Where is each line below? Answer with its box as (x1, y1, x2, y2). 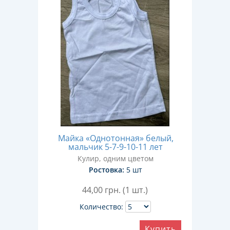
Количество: (79, 202, 123, 212)
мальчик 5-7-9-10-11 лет (68, 141, 163, 152)
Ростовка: (89, 165, 124, 175)
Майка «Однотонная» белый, (57, 132, 174, 144)
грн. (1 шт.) (105, 184, 148, 196)
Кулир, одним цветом (78, 154, 154, 163)
